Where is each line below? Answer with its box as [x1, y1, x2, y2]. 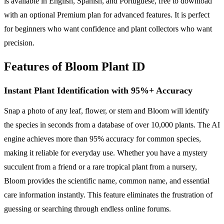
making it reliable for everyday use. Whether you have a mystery [4, 148, 207, 157]
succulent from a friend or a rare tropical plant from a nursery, [4, 162, 197, 171]
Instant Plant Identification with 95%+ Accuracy [4, 85, 192, 95]
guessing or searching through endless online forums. [4, 204, 171, 213]
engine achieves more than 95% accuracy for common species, [4, 134, 201, 143]
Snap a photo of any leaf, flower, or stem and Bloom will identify [4, 106, 209, 115]
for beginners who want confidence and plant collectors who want [4, 24, 212, 33]
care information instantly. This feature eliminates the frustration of [4, 190, 212, 199]
